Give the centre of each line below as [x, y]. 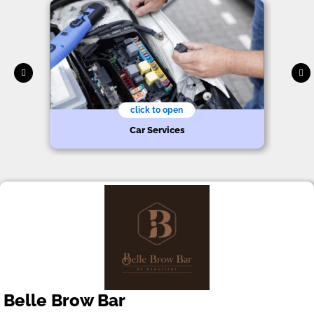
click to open [157, 110]
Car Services [157, 130]
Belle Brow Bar [64, 300]
